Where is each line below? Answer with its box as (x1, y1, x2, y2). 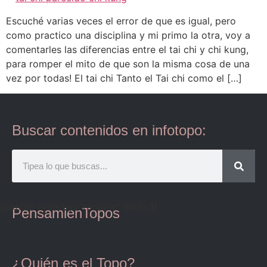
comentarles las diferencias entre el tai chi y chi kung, (6, 44, 249, 55)
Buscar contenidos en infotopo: (12, 122, 206, 139)
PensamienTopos (12, 205, 120, 222)
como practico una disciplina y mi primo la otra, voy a (6, 29, 250, 41)
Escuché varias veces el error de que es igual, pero (6, 15, 236, 27)
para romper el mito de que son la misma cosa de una (6, 58, 250, 70)
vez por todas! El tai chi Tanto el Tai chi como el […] (6, 72, 242, 84)
